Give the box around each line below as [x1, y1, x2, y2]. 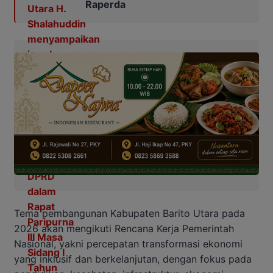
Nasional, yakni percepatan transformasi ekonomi [14, 237, 243, 250]
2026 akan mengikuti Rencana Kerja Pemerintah [14, 222, 234, 235]
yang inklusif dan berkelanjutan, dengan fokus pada [14, 252, 252, 265]
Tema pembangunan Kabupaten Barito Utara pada [14, 207, 245, 219]
